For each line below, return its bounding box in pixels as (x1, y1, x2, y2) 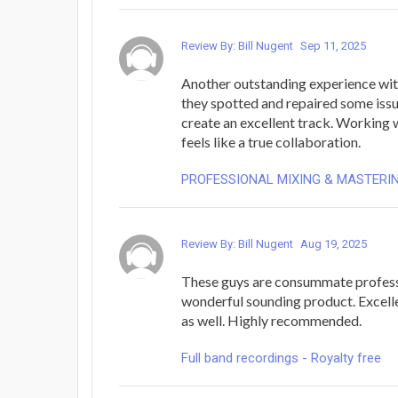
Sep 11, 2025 (300, 38, 366, 52)
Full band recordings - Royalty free (181, 349, 381, 366)
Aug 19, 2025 (300, 236, 367, 251)
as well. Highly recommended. (181, 311, 362, 329)
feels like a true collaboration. (181, 132, 361, 150)
